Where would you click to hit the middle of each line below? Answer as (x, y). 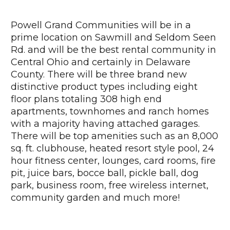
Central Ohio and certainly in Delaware (101, 62)
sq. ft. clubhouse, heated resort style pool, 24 (112, 148)
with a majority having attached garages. (105, 123)
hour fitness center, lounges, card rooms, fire (113, 160)
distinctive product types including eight (104, 87)
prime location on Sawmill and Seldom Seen (113, 37)
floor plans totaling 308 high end (86, 99)
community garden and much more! (95, 197)
